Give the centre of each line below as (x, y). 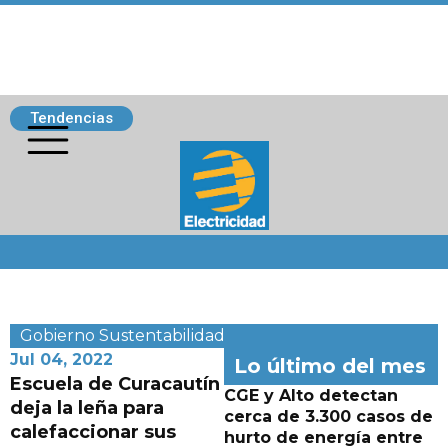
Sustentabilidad (162, 335)
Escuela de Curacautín (115, 384)
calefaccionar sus (93, 432)
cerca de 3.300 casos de (328, 416)
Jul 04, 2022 (61, 359)
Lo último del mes (330, 366)
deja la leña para (87, 408)
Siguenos (52, 244)
